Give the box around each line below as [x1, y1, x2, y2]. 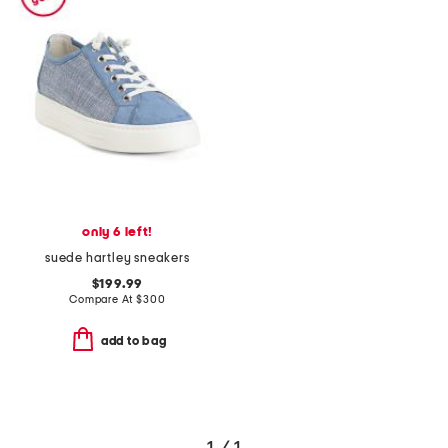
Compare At [69, 294, 137, 306]
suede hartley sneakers [45, 252, 190, 266]
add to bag [100, 335, 167, 348]
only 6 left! [82, 226, 153, 240]
